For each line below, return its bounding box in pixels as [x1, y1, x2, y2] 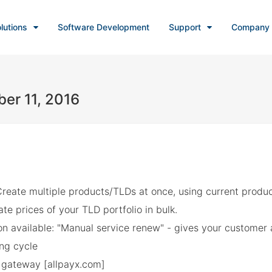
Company [231, 22, 270, 32]
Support [168, 22, 201, 32]
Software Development [57, 22, 149, 32]
